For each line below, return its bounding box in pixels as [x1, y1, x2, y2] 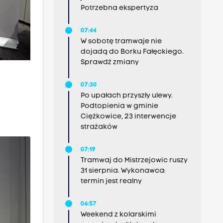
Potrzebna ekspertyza [80, 4, 158, 12]
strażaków [80, 123, 117, 131]
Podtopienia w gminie [80, 103, 158, 110]
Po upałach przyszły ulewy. [80, 92, 173, 100]
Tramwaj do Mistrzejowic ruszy [80, 157, 188, 164]
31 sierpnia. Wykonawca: [80, 167, 165, 175]
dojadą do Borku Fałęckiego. [80, 48, 184, 56]
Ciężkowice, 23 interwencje [80, 113, 176, 120]
